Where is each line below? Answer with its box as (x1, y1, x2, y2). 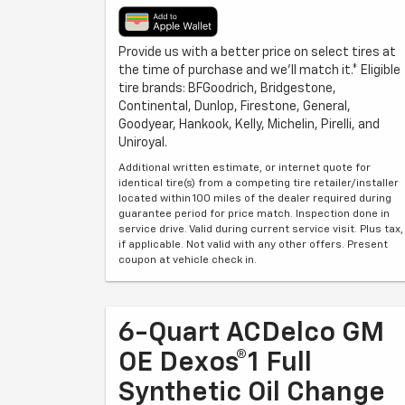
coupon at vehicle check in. (118, 255, 257, 266)
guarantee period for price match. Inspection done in (118, 209, 390, 220)
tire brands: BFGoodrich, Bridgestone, (118, 82, 336, 95)
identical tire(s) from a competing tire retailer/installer (118, 178, 399, 189)
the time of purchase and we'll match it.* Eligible (118, 64, 400, 77)
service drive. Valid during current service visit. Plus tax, (118, 224, 403, 235)
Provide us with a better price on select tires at (118, 46, 396, 59)
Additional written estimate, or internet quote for (118, 163, 371, 174)
